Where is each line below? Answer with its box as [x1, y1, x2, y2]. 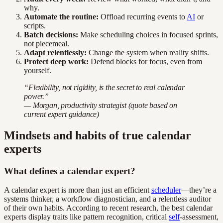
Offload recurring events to [99, 12, 187, 21]
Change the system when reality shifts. [87, 48, 209, 57]
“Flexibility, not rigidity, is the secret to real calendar [24, 83, 185, 92]
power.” [24, 92, 49, 101]
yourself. [24, 66, 51, 75]
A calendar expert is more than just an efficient [4, 186, 151, 195]
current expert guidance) [24, 110, 100, 118]
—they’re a [181, 186, 217, 195]
